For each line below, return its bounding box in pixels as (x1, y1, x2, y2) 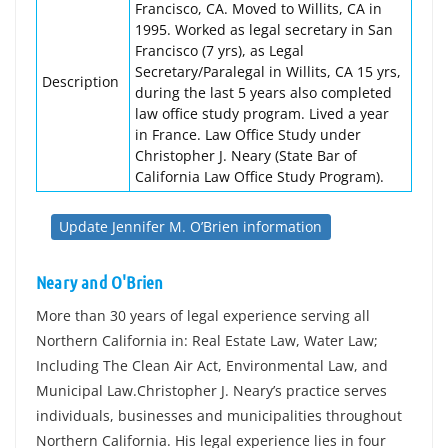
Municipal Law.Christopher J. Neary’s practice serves (36, 381, 387, 400)
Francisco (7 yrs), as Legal (135, 41, 304, 60)
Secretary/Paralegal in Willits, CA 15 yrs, (135, 62, 401, 81)
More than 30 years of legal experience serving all (36, 306, 370, 325)
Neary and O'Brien (36, 271, 164, 293)
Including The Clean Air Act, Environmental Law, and (36, 356, 388, 375)
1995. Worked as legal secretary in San (135, 20, 393, 39)
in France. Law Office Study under (135, 125, 361, 144)
